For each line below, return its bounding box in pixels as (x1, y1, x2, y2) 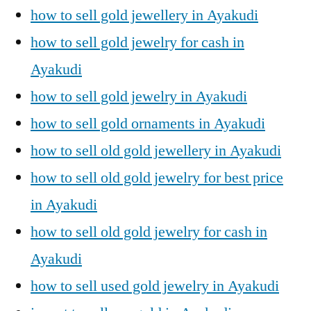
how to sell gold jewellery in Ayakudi (31, 5, 258, 25)
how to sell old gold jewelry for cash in (31, 221, 267, 242)
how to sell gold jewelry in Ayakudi (31, 86, 247, 106)
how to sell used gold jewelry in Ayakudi (31, 276, 279, 296)
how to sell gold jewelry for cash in (31, 32, 244, 52)
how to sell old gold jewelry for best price (31, 167, 283, 187)
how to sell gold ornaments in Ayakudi (31, 113, 265, 133)
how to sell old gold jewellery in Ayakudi (31, 140, 281, 160)
